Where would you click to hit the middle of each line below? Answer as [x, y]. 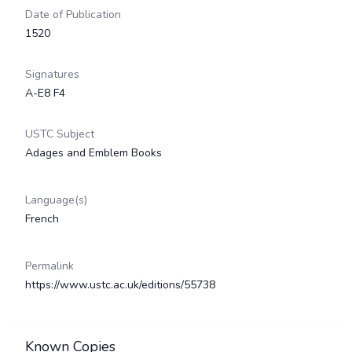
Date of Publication [73, 15]
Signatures [52, 74]
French [42, 219]
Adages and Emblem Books [93, 153]
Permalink [49, 266]
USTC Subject [60, 134]
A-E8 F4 [45, 93]
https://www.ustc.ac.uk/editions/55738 [120, 285]
